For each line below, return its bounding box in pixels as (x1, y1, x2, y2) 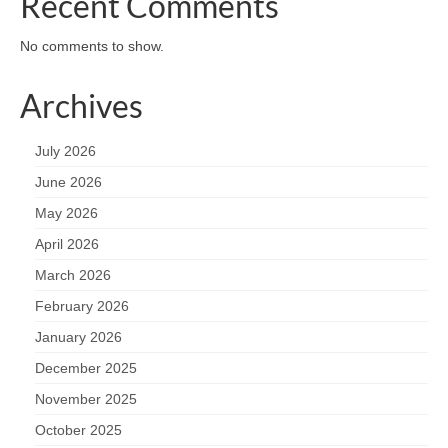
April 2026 (35, 235, 99, 252)
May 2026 (35, 204, 98, 221)
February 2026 (35, 297, 129, 314)
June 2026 (35, 173, 102, 190)
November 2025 (35, 390, 137, 407)
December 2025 (35, 359, 137, 376)
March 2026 (35, 266, 111, 283)
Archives (20, 85, 143, 125)
